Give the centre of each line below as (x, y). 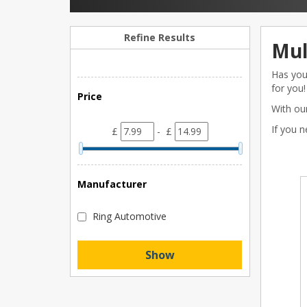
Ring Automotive (130, 216)
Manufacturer (112, 184)
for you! (288, 88)
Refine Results (160, 37)
